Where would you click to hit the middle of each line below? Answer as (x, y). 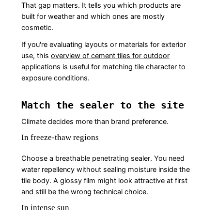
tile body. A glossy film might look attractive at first (104, 180)
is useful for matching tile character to (123, 67)
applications (41, 67)
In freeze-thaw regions (60, 137)
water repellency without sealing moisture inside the (105, 169)
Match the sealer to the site (102, 105)
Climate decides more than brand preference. (95, 121)
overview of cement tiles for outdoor (110, 55)
